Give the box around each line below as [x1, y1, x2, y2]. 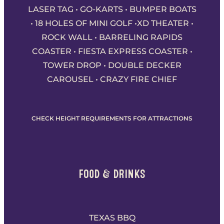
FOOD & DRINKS [78, 169, 145, 179]
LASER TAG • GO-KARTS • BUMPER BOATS [27, 4, 196, 14]
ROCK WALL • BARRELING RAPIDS [41, 32, 182, 42]
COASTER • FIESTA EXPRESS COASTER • [31, 46, 192, 56]
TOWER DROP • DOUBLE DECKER [42, 60, 181, 70]
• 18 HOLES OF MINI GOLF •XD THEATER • [30, 18, 193, 28]
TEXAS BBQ [88, 213, 135, 223]
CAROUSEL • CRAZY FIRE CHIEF [47, 74, 177, 84]
